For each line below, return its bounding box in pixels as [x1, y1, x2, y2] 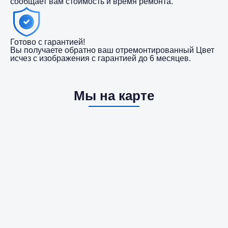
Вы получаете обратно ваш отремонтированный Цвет [10, 46, 214, 55]
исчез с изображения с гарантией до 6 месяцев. [10, 54, 191, 63]
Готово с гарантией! [10, 38, 85, 47]
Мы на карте [74, 88, 154, 104]
